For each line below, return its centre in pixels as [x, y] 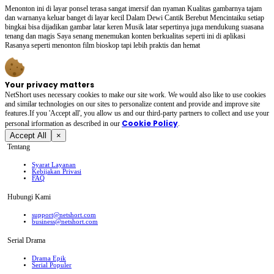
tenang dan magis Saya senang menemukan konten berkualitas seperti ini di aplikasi [125, 36]
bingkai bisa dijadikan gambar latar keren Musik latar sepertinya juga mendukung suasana [134, 27]
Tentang [19, 146]
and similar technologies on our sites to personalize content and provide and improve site [132, 104]
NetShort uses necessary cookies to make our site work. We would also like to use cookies [135, 94]
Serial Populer [52, 265]
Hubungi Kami [29, 197]
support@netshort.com [64, 215]
